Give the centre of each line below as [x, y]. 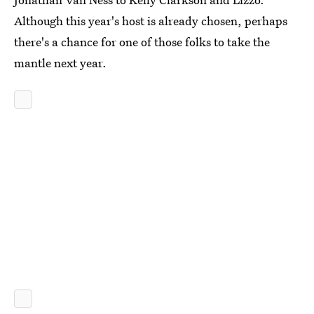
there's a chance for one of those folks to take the [142, 41]
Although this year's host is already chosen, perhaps [151, 20]
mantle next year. [60, 62]
